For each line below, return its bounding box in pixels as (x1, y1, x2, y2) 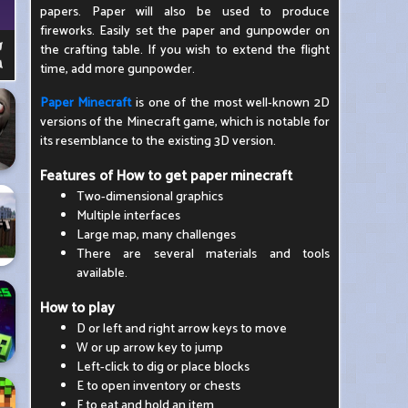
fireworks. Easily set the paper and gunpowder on (39, 21, 330, 42)
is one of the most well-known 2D (131, 93, 330, 114)
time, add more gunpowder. (39, 59, 195, 80)
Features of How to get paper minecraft (39, 164, 292, 189)
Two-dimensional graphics (76, 187, 223, 208)
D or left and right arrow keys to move (76, 319, 287, 340)
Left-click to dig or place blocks (76, 357, 250, 378)
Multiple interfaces (76, 206, 180, 227)
